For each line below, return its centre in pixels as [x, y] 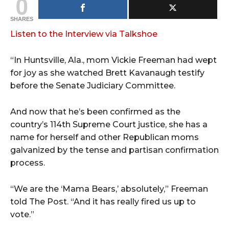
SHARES [22, 19]
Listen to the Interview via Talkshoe [84, 34]
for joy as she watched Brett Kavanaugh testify [107, 73]
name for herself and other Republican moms [105, 137]
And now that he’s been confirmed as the [95, 111]
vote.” [22, 214]
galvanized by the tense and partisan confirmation [114, 150]
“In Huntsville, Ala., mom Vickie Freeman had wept [113, 60]
